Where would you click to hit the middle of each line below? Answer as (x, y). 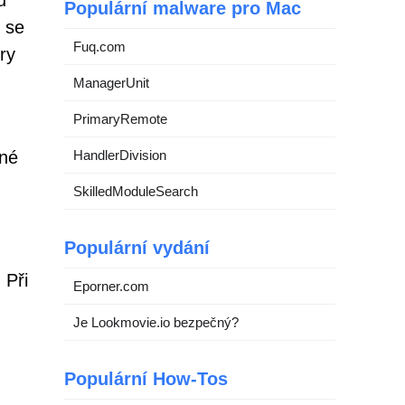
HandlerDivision (120, 155)
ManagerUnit (111, 83)
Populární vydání (137, 248)
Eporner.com (111, 286)
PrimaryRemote (120, 119)
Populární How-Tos (146, 379)
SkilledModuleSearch (136, 191)
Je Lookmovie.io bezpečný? (156, 322)
